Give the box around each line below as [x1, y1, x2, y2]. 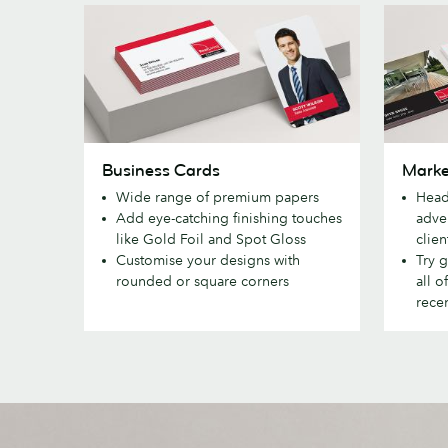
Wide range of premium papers [116, 187, 319, 206]
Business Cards [102, 159, 220, 181]
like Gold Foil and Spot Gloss [116, 229, 310, 248]
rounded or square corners [116, 271, 289, 290]
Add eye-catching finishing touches [116, 208, 342, 227]
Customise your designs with [116, 250, 300, 269]
